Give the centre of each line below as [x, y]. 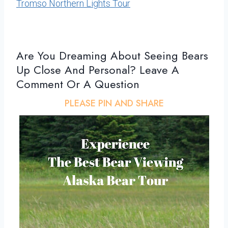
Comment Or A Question [78, 84]
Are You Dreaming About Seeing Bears [112, 56]
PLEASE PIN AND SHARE [114, 104]
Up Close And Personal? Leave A [98, 70]
